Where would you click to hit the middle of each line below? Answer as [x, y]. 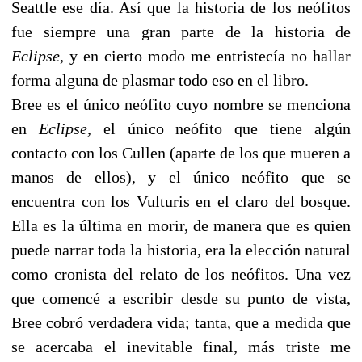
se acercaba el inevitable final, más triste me [181, 347]
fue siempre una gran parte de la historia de [181, 32]
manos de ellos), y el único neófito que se [181, 177]
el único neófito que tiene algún [221, 129]
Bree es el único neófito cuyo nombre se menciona [181, 105]
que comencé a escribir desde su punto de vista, [181, 299]
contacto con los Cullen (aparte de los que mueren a [181, 153]
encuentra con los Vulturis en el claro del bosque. [181, 202]
